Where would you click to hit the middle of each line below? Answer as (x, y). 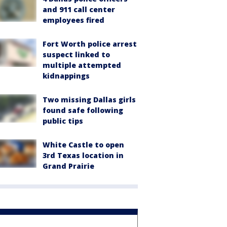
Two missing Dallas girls (89, 100)
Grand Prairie (68, 166)
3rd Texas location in (83, 155)
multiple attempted (82, 65)
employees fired (73, 20)
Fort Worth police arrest (90, 44)
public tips (63, 121)
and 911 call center (79, 9)
